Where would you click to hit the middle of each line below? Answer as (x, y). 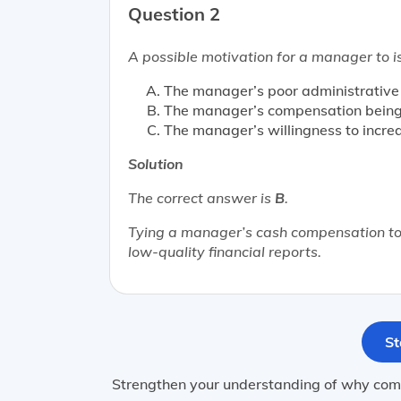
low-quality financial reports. (225, 251)
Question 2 (174, 13)
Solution (156, 163)
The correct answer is (201, 197)
